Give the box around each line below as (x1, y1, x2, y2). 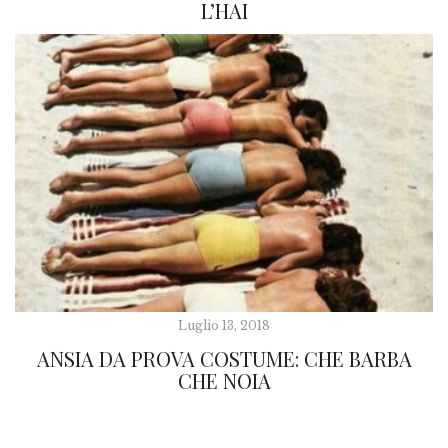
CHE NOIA (177, 366, 271, 394)
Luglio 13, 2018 (178, 317, 270, 333)
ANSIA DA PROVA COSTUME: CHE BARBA (36, 344, 412, 372)
